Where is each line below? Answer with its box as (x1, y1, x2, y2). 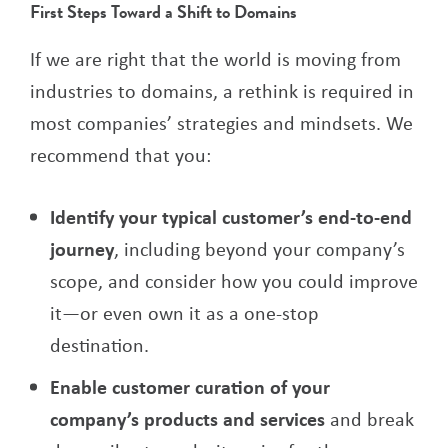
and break (325, 405, 414, 433)
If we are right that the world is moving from (30, 45, 401, 73)
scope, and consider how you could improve (50, 267, 418, 295)
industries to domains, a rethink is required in (30, 77, 414, 105)
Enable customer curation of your (50, 373, 330, 401)
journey (50, 235, 114, 263)
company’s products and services (50, 405, 325, 433)
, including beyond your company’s (114, 235, 405, 263)
